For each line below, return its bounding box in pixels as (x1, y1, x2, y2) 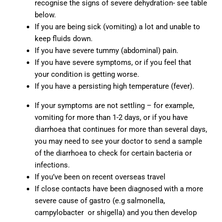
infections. (35, 161, 70, 170)
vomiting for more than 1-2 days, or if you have (35, 113, 188, 122)
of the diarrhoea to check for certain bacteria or (35, 149, 192, 158)
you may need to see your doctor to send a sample (35, 137, 202, 146)
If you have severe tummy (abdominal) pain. (35, 46, 178, 55)
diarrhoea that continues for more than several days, (35, 125, 207, 134)
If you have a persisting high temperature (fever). (35, 82, 194, 91)
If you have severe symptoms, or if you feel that (35, 58, 191, 67)
